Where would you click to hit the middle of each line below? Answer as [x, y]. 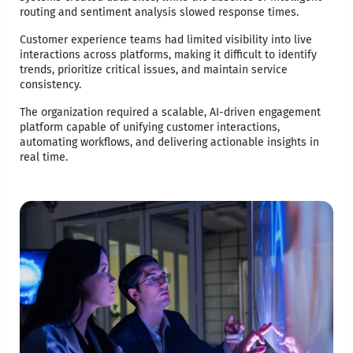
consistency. [50, 84]
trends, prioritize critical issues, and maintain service [154, 69]
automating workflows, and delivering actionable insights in [169, 142]
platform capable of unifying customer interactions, [150, 127]
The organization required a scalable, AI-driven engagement [170, 112]
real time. [44, 157]
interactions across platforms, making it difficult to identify [168, 54]
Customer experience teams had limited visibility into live [166, 39]
